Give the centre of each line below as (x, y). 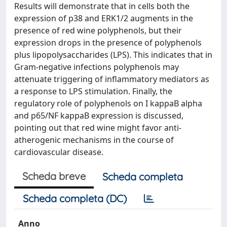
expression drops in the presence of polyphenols (108, 43)
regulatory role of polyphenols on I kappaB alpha (108, 103)
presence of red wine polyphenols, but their (98, 30)
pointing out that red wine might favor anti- (98, 128)
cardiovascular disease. (59, 152)
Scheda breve (54, 176)
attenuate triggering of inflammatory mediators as (112, 79)
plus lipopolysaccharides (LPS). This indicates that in (113, 55)
